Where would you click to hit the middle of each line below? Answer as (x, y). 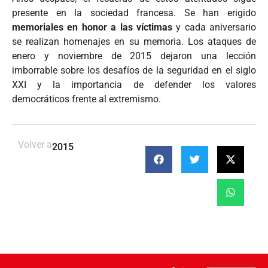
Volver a (35, 144)
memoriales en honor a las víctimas (92, 28)
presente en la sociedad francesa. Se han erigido (134, 13)
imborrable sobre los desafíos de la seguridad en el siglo (134, 71)
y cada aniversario (214, 28)
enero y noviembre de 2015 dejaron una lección (134, 56)
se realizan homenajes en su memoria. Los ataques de (134, 42)
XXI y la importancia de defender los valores (134, 85)
